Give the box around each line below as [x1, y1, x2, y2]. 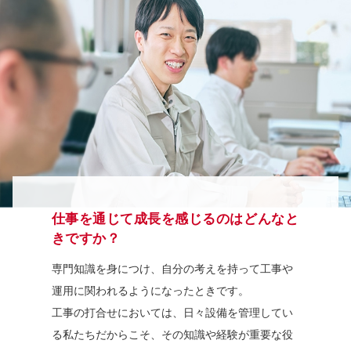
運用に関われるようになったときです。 [51, 284, 249, 297]
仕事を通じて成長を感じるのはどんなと [51, 211, 299, 226]
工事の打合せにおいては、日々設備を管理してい [51, 306, 293, 319]
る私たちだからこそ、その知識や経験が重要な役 [51, 327, 293, 341]
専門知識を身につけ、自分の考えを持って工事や [51, 262, 293, 275]
